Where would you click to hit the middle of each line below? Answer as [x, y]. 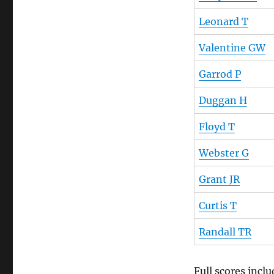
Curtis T [217, 206]
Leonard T [223, 22]
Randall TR [225, 232]
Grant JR [219, 180]
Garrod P [220, 74]
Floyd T [217, 127]
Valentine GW [232, 48]
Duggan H [223, 101]
